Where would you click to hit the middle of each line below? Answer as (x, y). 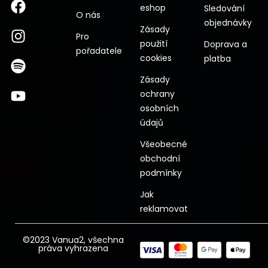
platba (217, 59)
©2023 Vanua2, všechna (73, 240)
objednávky (228, 23)
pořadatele (99, 51)
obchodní (160, 159)
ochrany (157, 94)
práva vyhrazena (73, 248)
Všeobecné (164, 144)
